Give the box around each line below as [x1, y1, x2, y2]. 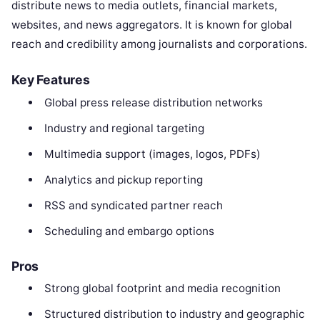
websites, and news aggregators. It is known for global [11, 18, 292, 32]
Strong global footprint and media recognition [44, 281, 281, 296]
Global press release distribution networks [44, 95, 263, 109]
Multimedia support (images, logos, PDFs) [44, 146, 261, 161]
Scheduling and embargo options [44, 224, 214, 238]
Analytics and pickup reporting [44, 172, 203, 186]
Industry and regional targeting [44, 121, 204, 135]
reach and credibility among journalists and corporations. [11, 37, 307, 51]
